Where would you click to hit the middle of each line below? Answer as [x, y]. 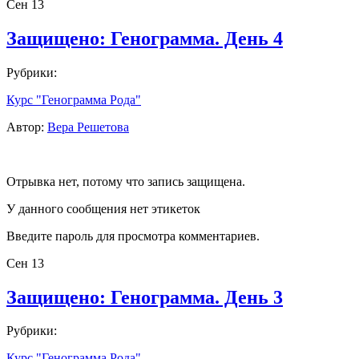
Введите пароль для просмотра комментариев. [133, 236]
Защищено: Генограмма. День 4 [145, 38]
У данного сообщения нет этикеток [103, 208]
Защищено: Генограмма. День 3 [145, 297]
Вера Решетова [88, 127]
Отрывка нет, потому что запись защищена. [126, 181]
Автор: [27, 127]
